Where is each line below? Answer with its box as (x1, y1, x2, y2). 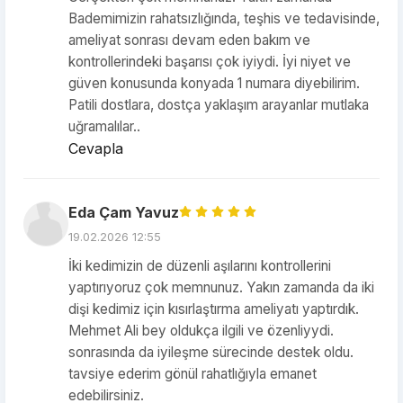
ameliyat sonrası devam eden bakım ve (68, 31, 310, 49)
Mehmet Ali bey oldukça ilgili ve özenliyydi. (68, 322, 334, 339)
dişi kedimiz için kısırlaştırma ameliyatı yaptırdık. (68, 300, 359, 318)
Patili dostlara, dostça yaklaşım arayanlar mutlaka (68, 96, 369, 113)
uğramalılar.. (68, 118, 140, 135)
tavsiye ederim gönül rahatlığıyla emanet (68, 365, 317, 382)
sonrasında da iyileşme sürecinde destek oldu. (68, 344, 354, 361)
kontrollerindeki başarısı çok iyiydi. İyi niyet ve (68, 53, 351, 70)
